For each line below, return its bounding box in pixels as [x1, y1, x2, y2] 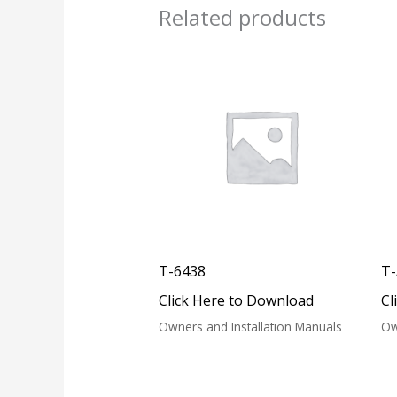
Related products [158, 3, 326, 33]
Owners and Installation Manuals [158, 317, 342, 335]
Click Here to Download [158, 290, 314, 310]
